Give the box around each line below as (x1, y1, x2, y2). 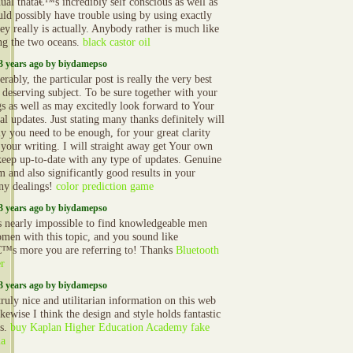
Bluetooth (176, 243, 219, 256)
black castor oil (83, 35, 150, 48)
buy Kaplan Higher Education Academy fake (10, 321, 210, 333)
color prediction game (56, 180, 154, 192)
